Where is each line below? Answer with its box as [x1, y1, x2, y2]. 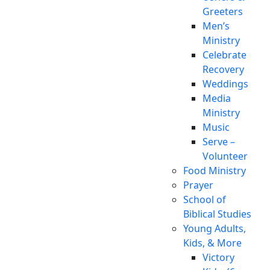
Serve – [202, 134, 235, 148]
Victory [202, 250, 234, 264]
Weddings [202, 77, 248, 90]
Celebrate [202, 48, 246, 61]
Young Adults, [183, 221, 246, 235]
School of [183, 192, 226, 206]
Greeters [202, 4, 243, 18]
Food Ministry [183, 163, 246, 177]
